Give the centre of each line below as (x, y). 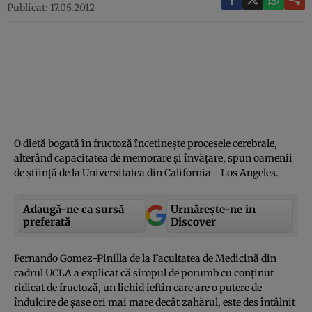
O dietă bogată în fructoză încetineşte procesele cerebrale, (146, 143)
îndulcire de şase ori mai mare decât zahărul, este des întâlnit (155, 302)
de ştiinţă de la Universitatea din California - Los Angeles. (146, 172)
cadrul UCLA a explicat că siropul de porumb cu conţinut (144, 273)
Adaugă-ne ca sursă (73, 209)
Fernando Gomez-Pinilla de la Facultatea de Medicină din (145, 258)
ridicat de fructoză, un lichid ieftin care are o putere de (138, 287)
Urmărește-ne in (213, 209)
